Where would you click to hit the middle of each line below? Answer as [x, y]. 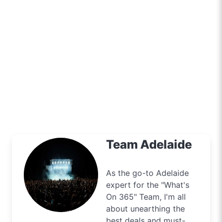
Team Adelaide [149, 144]
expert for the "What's [148, 185]
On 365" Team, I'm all [146, 196]
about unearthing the [145, 208]
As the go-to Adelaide [147, 173]
